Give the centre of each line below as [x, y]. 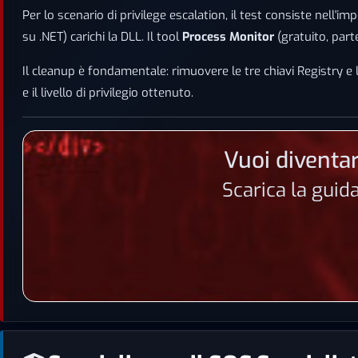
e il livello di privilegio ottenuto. [108, 93]
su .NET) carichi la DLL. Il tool [102, 37]
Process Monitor [228, 37]
